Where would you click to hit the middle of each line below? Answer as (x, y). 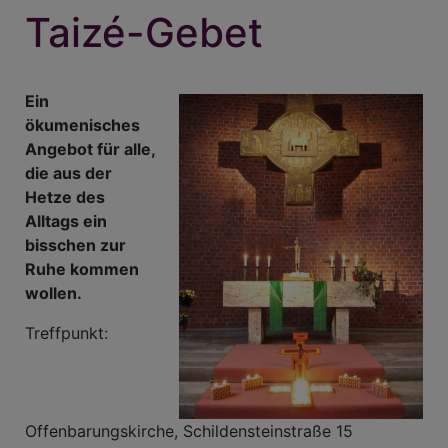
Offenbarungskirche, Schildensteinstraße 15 (221, 431)
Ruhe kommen (82, 269)
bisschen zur (75, 245)
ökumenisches (82, 125)
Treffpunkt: (66, 333)
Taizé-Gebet (144, 32)
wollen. (53, 293)
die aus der (68, 173)
